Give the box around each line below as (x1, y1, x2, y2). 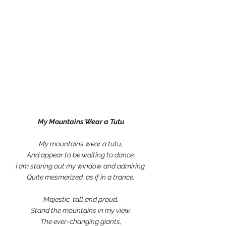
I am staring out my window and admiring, (15, 162, 146, 170)
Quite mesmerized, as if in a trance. (27, 173, 135, 181)
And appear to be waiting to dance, (26, 151, 135, 159)
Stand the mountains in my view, (30, 206, 131, 214)
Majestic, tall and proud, (43, 195, 119, 203)
